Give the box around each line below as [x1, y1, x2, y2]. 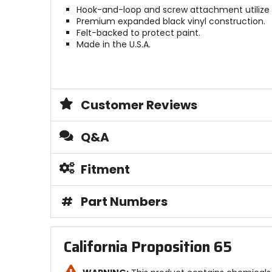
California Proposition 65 [63, 235, 232, 259]
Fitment [80, 161, 130, 178]
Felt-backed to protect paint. [76, 27, 200, 39]
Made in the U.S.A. [76, 38, 151, 51]
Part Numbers [80, 193, 168, 211]
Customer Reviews [80, 97, 197, 114]
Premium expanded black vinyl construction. [76, 15, 265, 28]
